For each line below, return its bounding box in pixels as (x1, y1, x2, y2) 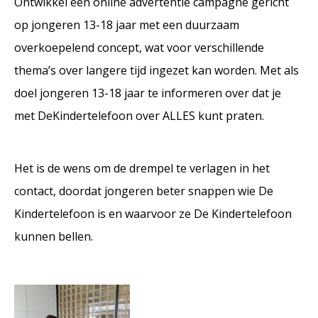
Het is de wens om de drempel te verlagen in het (14, 160, 270, 177)
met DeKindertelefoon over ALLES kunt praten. (14, 108, 264, 124)
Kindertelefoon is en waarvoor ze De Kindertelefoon (14, 206, 292, 222)
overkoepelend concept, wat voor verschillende (14, 40, 264, 56)
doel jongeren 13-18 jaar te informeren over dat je (14, 85, 281, 102)
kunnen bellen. (14, 229, 93, 245)
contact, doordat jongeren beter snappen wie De (14, 183, 273, 199)
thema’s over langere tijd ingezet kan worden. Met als (14, 62, 299, 79)
